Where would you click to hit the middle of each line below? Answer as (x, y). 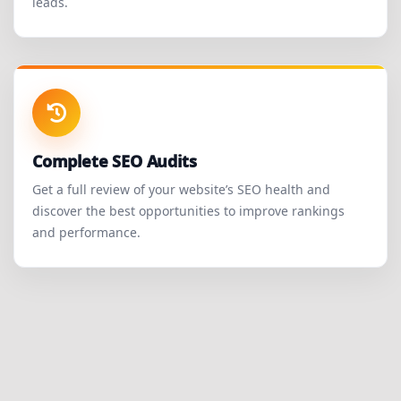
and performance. (86, 233)
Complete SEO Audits (115, 162)
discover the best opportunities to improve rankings (188, 211)
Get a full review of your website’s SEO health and (181, 190)
